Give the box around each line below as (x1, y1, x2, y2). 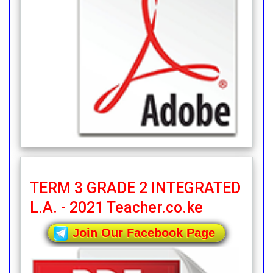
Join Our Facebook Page (73, 226, 215, 240)
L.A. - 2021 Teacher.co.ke (30, 199, 203, 217)
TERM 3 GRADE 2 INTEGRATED (30, 179, 241, 197)
